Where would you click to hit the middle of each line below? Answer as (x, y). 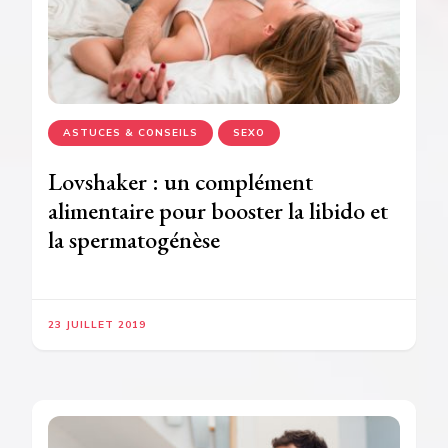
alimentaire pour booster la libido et (218, 210)
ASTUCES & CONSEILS (130, 132)
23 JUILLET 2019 (97, 324)
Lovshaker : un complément (180, 181)
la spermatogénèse (134, 239)
